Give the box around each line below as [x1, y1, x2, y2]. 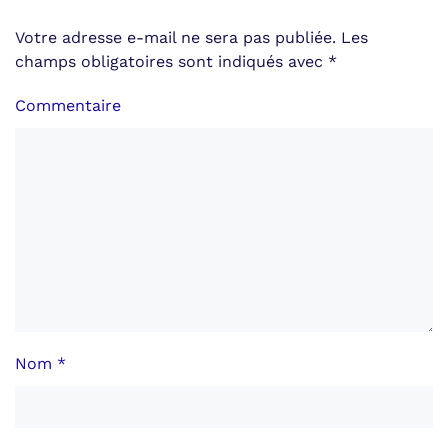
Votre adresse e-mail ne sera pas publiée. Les [15, 27, 368, 47]
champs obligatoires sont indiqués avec [15, 51, 328, 71]
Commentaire [15, 95, 121, 115]
